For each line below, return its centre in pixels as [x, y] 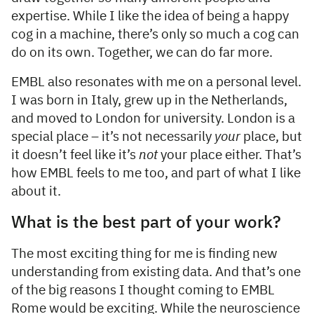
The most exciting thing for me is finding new [144, 254]
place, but [271, 137]
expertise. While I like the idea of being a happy [150, 16]
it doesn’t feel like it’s [75, 155]
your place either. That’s [230, 155]
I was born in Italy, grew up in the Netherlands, [149, 100]
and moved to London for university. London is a [153, 118]
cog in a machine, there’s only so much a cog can [155, 34]
